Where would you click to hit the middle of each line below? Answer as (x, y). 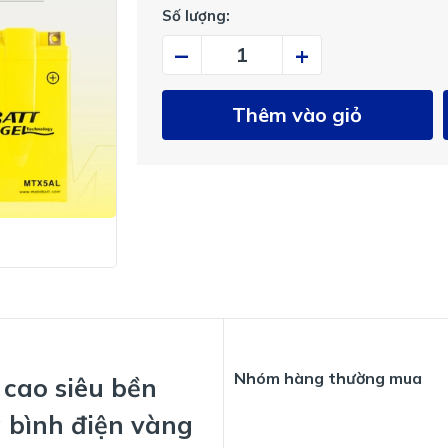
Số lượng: (195, 15)
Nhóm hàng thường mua (328, 377)
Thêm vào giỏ (297, 114)
